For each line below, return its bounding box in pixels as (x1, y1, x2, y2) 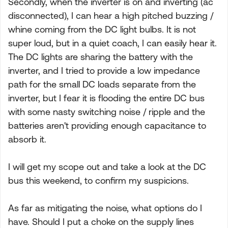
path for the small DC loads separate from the (8, 79, 196, 90)
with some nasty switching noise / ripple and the (8, 106, 205, 117)
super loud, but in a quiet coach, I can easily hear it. (8, 38, 217, 48)
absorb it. (8, 134, 46, 145)
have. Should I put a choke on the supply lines (8, 216, 194, 227)
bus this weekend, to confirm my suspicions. (8, 175, 189, 186)
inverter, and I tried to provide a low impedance (8, 65, 200, 76)
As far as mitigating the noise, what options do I (8, 203, 202, 213)
